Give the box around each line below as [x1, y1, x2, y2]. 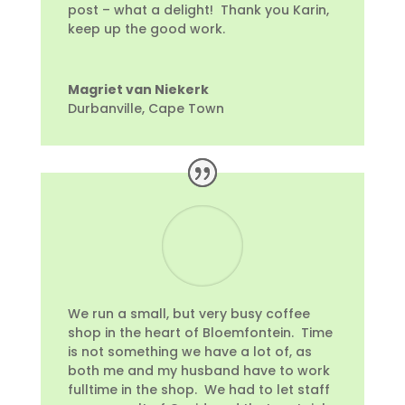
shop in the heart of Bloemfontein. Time [67, 323, 333, 342]
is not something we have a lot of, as [67, 342, 312, 361]
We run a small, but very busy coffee [67, 304, 310, 323]
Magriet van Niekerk [67, 80, 209, 99]
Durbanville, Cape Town [67, 99, 224, 118]
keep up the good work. [67, 19, 225, 38]
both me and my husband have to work [67, 361, 330, 380]
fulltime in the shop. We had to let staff [67, 380, 330, 399]
